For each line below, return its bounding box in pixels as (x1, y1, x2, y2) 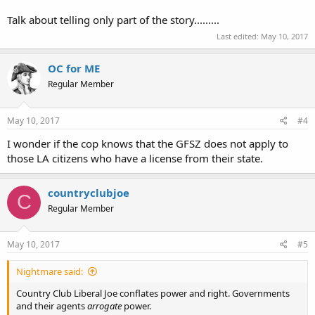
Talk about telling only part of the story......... (7, 12, 219, 27)
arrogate (87, 300, 122, 312)
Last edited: (217, 31, 261, 41)
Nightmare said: (16, 265, 83, 278)
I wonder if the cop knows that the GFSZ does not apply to (7, 136, 288, 150)
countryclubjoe (48, 185, 129, 200)
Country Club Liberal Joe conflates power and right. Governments (16, 287, 290, 300)
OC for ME (48, 61, 100, 75)
